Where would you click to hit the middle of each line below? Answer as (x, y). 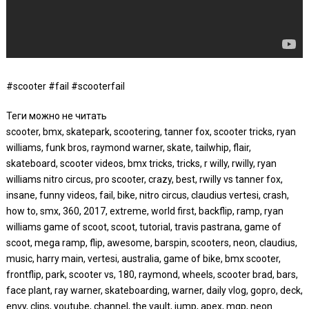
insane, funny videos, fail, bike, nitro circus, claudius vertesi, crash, (147, 195)
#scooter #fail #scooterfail (65, 86)
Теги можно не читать (56, 116)
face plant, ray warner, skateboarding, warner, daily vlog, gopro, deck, (154, 290)
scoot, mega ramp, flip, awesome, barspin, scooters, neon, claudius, (151, 243)
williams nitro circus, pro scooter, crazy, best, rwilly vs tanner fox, (144, 179)
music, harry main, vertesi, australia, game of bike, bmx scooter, (143, 259)
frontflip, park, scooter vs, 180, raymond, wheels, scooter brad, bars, (152, 275)
